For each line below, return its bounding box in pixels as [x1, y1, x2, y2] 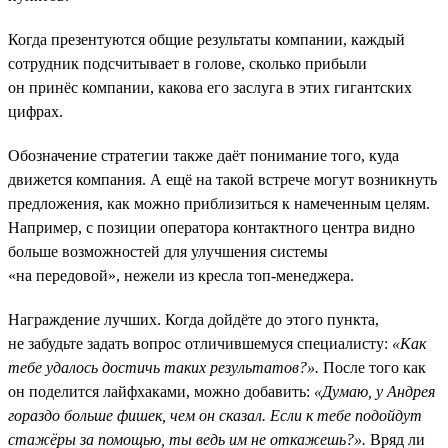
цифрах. [8, 102, 63, 120]
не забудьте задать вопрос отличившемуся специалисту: [8, 334, 392, 352]
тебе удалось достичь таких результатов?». [8, 358, 319, 376]
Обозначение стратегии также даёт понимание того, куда [8, 146, 399, 164]
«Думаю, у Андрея [314, 382, 435, 400]
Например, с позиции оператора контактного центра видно [8, 218, 415, 236]
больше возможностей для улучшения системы [8, 242, 328, 260]
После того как [319, 358, 426, 376]
